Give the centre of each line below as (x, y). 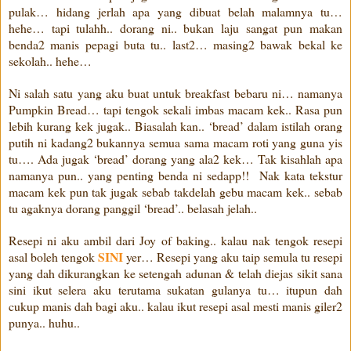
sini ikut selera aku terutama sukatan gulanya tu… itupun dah (175, 289)
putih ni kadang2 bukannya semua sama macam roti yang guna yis (175, 142)
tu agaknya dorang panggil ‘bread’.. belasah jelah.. (133, 208)
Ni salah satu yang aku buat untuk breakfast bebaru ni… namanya (175, 92)
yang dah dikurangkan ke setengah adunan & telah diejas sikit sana (175, 273)
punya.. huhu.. (44, 322)
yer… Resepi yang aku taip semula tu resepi (233, 256)
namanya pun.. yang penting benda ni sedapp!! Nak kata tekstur (175, 175)
